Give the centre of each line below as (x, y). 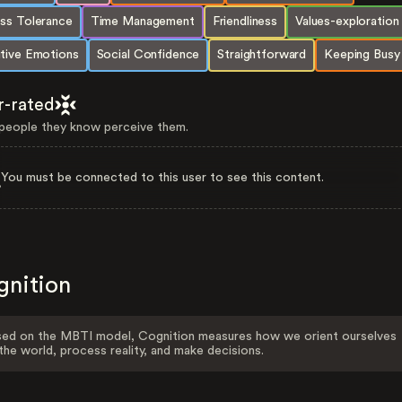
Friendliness (245, 22)
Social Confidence (148, 55)
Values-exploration (347, 22)
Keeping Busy (362, 55)
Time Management (142, 22)
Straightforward (262, 55)
